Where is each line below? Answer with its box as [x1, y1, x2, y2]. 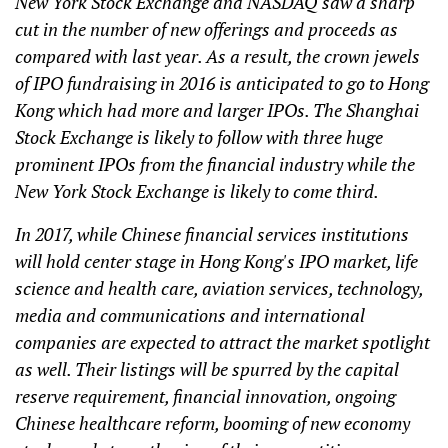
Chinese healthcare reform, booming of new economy [15, 410, 410, 435]
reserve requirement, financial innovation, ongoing [15, 383, 396, 408]
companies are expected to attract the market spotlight [15, 329, 430, 354]
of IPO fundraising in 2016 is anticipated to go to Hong [15, 70, 429, 95]
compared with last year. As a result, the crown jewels [15, 43, 420, 68]
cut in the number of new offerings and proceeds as [15, 16, 398, 41]
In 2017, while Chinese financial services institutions [15, 221, 409, 246]
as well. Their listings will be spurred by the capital [15, 356, 399, 381]
